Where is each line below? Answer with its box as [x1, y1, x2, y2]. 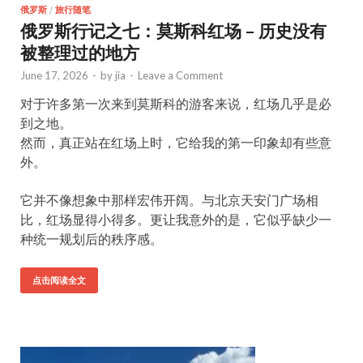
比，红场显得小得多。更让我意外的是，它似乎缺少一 [20, 211, 331, 227]
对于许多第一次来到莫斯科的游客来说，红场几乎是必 [20, 96, 331, 111]
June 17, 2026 [20, 69, 88, 82]
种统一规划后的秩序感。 [20, 231, 163, 246]
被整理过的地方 [20, 42, 139, 62]
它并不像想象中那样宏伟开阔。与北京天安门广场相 [20, 192, 318, 207]
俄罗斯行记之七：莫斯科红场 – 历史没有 [20, 20, 327, 41]
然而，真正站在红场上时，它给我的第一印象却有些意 [20, 135, 331, 150]
